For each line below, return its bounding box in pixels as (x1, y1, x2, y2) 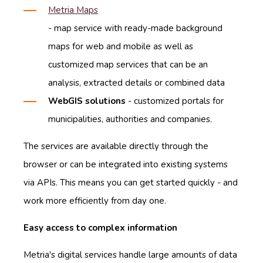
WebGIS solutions (48, 95, 126, 107)
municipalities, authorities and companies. (48, 113, 212, 125)
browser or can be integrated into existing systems (23, 158, 228, 170)
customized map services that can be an (48, 58, 208, 70)
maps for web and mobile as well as (48, 40, 193, 52)
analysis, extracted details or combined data (48, 76, 225, 89)
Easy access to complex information (23, 221, 177, 234)
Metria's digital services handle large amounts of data (23, 248, 237, 261)
